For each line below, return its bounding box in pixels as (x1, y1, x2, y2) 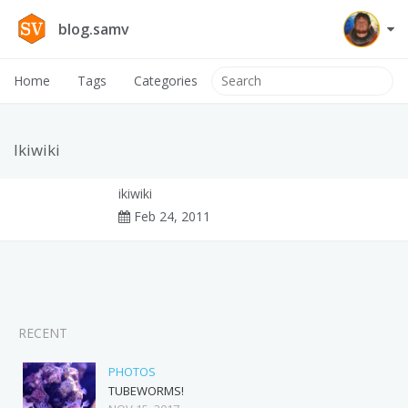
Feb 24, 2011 (134, 208, 210, 225)
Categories (134, 72, 198, 89)
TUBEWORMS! (108, 382, 184, 399)
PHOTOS (108, 362, 156, 380)
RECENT (18, 323, 67, 342)
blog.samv (58, 19, 129, 39)
